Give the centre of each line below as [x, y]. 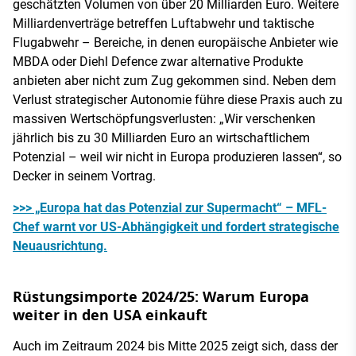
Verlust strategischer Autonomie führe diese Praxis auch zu [178, 99]
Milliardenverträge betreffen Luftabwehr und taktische [163, 23]
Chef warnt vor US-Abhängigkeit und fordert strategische [176, 226]
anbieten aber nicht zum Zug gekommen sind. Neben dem [174, 80]
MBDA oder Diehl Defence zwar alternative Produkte [158, 61]
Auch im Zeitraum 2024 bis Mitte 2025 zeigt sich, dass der [175, 346]
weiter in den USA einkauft [110, 315]
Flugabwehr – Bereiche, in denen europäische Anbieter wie [175, 42]
